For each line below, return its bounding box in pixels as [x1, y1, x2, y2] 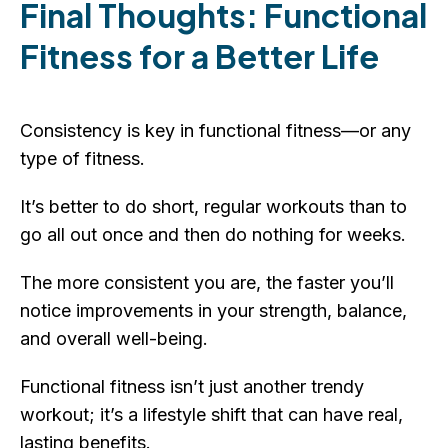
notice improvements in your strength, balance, [20, 299, 407, 321]
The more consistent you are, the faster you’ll [20, 271, 394, 293]
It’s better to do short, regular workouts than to [20, 195, 407, 217]
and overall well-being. [20, 327, 208, 349]
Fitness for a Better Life [20, 35, 379, 76]
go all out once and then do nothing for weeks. [20, 223, 406, 245]
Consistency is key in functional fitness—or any [20, 119, 411, 141]
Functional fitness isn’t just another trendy [20, 375, 364, 397]
